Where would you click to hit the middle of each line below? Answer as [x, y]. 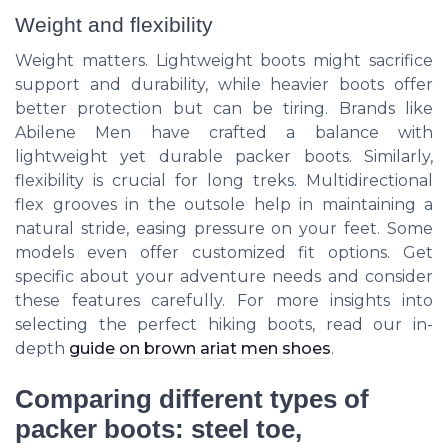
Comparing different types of [192, 398]
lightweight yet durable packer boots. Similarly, [224, 157]
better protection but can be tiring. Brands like [224, 109]
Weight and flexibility [114, 25]
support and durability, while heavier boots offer [224, 85]
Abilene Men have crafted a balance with [224, 133]
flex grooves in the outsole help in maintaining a [224, 205]
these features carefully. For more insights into [224, 301]
